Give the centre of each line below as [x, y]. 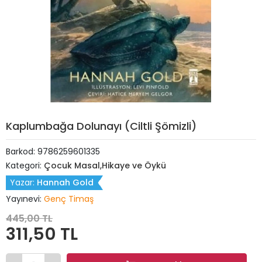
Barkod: [22, 151]
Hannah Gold [65, 182]
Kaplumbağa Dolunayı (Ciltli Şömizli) [101, 126]
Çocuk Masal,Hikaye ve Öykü [105, 166]
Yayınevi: [25, 199]
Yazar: [23, 182]
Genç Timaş [69, 199]
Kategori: [25, 166]
